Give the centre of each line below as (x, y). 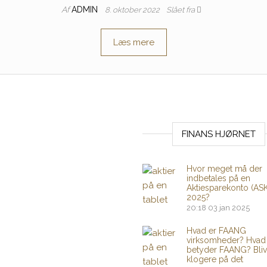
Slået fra (181, 10)
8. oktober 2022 (133, 10)
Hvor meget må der (224, 169)
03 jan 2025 (229, 208)
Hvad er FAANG (216, 231)
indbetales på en (218, 178)
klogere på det (215, 259)
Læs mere (133, 42)
